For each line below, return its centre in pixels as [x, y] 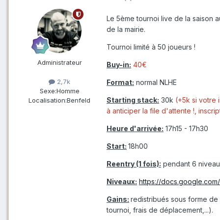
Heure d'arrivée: [135, 129]
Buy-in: [119, 65]
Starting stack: [133, 100]
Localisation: [48, 100]
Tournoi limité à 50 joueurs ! [151, 47]
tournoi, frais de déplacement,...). [160, 210]
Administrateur [59, 63]
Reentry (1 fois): [134, 164]
